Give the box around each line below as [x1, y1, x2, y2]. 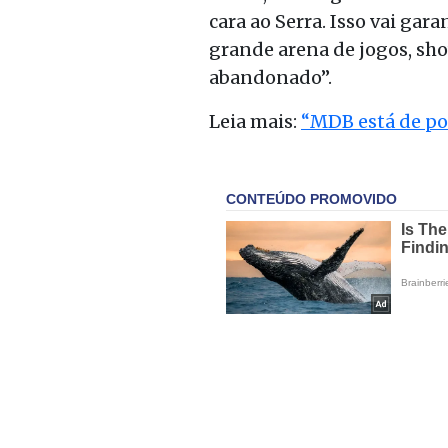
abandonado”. [209, 65, 332, 89]
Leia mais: [209, 109, 301, 133]
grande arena [209, 37, 329, 61]
